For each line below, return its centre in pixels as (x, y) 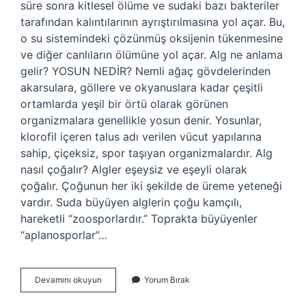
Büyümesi (120, 291)
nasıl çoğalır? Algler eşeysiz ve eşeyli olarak (134, 169)
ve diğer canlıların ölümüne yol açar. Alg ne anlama (152, 55)
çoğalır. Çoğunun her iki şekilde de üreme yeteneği (151, 186)
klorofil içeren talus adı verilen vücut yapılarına (141, 137)
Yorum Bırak (167, 280)
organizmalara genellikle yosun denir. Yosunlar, (141, 120)
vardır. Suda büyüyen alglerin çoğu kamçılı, (131, 202)
